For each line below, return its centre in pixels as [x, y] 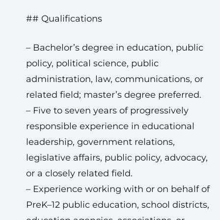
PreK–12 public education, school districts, [117, 205]
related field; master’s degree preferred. [113, 95]
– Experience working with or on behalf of [118, 189]
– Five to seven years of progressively [107, 110]
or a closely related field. [79, 173]
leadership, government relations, [100, 142]
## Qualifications [64, 19]
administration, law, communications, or [114, 79]
